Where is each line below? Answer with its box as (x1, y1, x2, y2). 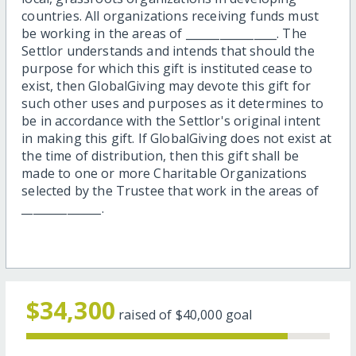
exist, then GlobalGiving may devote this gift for (21, 77, 311, 95)
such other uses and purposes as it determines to (21, 95, 323, 113)
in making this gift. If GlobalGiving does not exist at (21, 130, 331, 148)
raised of (118, 306, 176, 324)
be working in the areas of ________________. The (21, 25, 307, 43)
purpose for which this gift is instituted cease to (21, 60, 313, 78)
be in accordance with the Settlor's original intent (21, 112, 321, 130)
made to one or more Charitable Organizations (21, 164, 308, 183)
